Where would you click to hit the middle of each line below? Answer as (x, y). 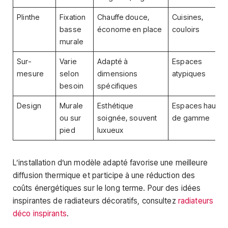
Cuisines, (188, 17)
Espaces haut (195, 106)
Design (29, 106)
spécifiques (118, 86)
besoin (72, 86)
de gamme (191, 118)
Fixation (73, 17)
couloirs (186, 29)
